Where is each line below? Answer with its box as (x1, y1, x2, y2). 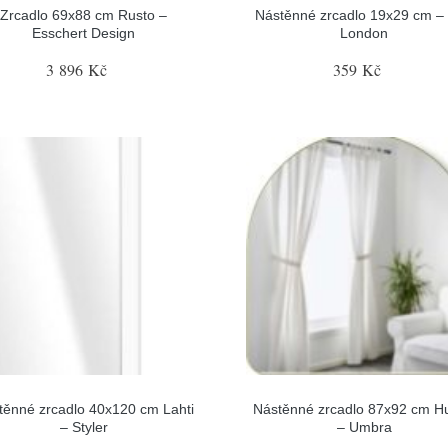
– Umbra (336, 419, 392, 435)
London (340, 24, 389, 41)
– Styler (59, 419, 108, 435)
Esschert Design (32, 24, 136, 41)
